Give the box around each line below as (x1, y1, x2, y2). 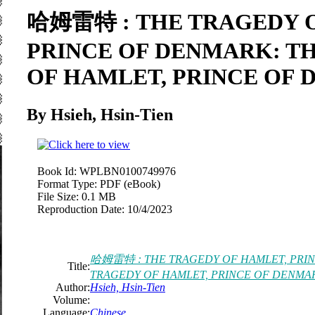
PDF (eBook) (100, 177, 160, 190)
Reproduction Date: (37, 202, 124, 215)
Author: (56, 281, 90, 293)
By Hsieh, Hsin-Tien (27, 105, 173, 124)
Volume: (53, 293, 90, 306)
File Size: (37, 190, 79, 202)
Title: (67, 259, 90, 272)
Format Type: (37, 177, 97, 190)
